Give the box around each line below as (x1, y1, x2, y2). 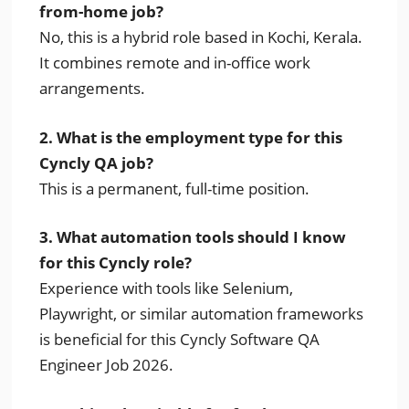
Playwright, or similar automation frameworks (39, 303, 364, 324)
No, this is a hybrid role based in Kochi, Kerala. (39, 26, 363, 47)
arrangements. (39, 78, 146, 99)
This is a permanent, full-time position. (39, 177, 310, 199)
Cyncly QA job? (39, 152, 154, 173)
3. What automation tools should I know (39, 226, 347, 247)
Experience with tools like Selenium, (39, 278, 294, 299)
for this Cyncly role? (39, 252, 193, 273)
